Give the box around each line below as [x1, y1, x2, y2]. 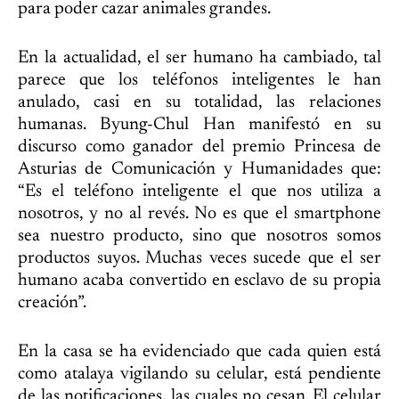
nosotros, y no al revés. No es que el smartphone [18, 205, 381, 223]
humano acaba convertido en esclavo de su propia [18, 272, 381, 289]
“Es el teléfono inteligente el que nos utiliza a [18, 183, 381, 200]
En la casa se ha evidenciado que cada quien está [18, 343, 381, 361]
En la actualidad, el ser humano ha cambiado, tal [18, 49, 381, 67]
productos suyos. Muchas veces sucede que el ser [18, 249, 381, 267]
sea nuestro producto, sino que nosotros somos [18, 227, 381, 245]
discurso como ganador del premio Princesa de [18, 138, 381, 156]
